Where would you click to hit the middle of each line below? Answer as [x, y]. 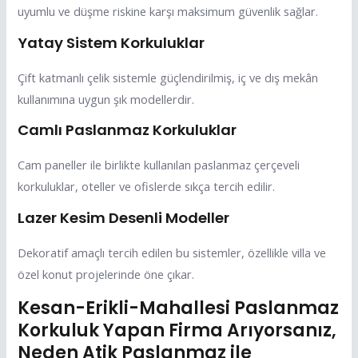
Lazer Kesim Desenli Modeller [124, 218]
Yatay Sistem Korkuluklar [111, 42]
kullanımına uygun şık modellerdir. [106, 99]
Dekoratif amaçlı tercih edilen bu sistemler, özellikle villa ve [172, 253]
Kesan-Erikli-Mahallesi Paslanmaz [179, 308]
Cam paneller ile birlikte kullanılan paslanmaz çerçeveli [159, 165]
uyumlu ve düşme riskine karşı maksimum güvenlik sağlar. [168, 12]
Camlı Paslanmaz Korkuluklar [127, 130]
